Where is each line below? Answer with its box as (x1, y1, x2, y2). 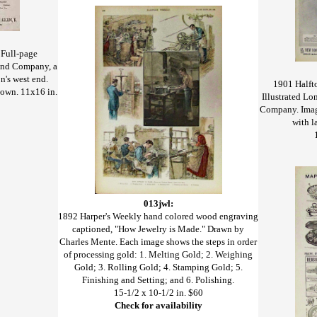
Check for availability (114, 299, 202, 311)
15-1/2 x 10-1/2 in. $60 (113, 287, 203, 298)
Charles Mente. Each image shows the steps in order (59, 236, 257, 247)
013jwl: (143, 197, 173, 209)
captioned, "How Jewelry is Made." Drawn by (72, 223, 244, 234)
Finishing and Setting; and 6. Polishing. (82, 274, 234, 285)
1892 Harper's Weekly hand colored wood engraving (58, 210, 258, 221)
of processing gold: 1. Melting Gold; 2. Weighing (64, 248, 253, 260)
